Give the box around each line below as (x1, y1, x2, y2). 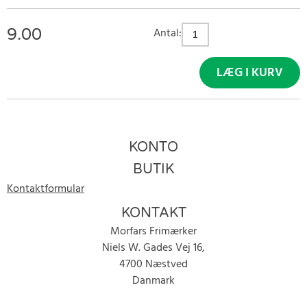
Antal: (153, 25, 182, 42)
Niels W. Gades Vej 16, (102, 239, 205, 257)
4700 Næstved (119, 256, 188, 273)
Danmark (132, 272, 175, 290)
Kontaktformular (7, 180, 84, 198)
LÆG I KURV (217, 63, 283, 83)
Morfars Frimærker (110, 223, 197, 241)
